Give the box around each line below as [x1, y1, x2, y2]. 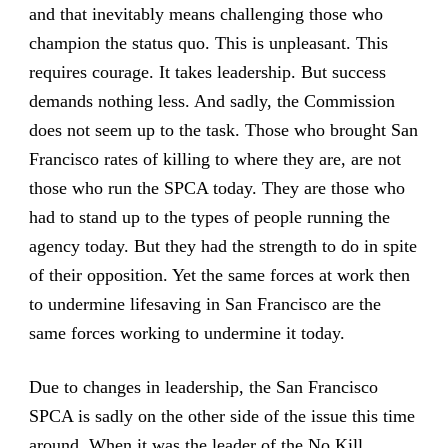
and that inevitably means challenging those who [28, 3, 383, 24]
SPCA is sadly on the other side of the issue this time [28, 405, 415, 426]
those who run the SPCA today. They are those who [28, 177, 405, 198]
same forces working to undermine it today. [28, 322, 345, 343]
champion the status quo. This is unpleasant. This [28, 32, 388, 53]
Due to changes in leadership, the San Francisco [28, 376, 378, 397]
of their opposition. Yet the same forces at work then [28, 264, 410, 285]
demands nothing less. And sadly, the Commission [28, 90, 395, 111]
